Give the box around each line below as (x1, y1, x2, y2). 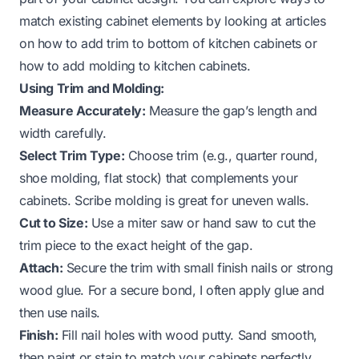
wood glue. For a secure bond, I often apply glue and (19, 281, 325, 298)
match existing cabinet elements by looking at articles (19, 12, 326, 29)
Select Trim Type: (19, 147, 125, 163)
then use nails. (19, 304, 100, 321)
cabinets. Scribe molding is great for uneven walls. (19, 192, 309, 208)
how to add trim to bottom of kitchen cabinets (37, 34, 301, 51)
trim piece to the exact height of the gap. (19, 236, 253, 253)
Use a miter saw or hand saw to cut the (87, 214, 316, 231)
